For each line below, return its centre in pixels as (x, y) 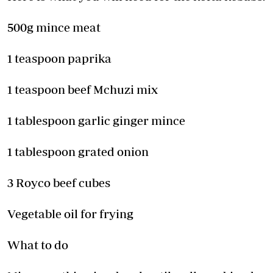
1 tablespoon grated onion (78, 152)
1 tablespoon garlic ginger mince (96, 121)
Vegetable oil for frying (70, 214)
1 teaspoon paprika (59, 58)
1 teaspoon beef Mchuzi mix (83, 90)
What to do (38, 245)
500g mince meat (54, 27)
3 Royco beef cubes (59, 183)
